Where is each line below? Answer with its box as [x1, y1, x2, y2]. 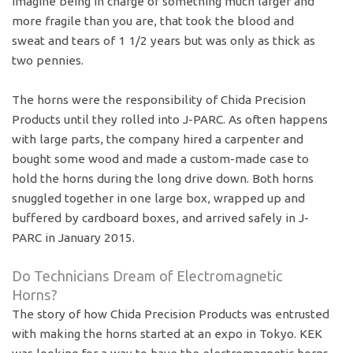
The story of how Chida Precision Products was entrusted [12, 307, 330, 321]
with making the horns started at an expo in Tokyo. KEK [12, 327, 323, 341]
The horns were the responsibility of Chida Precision [12, 92, 307, 106]
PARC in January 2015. [12, 230, 136, 244]
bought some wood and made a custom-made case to [12, 151, 310, 165]
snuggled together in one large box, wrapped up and [12, 191, 306, 205]
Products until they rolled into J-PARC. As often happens [12, 112, 329, 126]
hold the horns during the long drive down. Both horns [12, 171, 314, 185]
